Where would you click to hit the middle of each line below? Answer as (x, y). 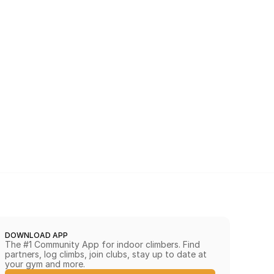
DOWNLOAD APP (36, 235)
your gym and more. (45, 264)
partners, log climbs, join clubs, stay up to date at (106, 254)
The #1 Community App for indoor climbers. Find (102, 244)
